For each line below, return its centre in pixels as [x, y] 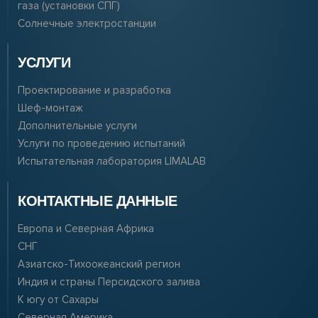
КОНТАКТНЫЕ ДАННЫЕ [98, 201]
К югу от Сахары [58, 300]
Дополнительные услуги [77, 126]
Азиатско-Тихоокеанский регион [99, 264]
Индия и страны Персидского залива [109, 282]
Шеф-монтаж [50, 108]
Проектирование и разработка [94, 91]
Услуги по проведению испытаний [102, 144]
